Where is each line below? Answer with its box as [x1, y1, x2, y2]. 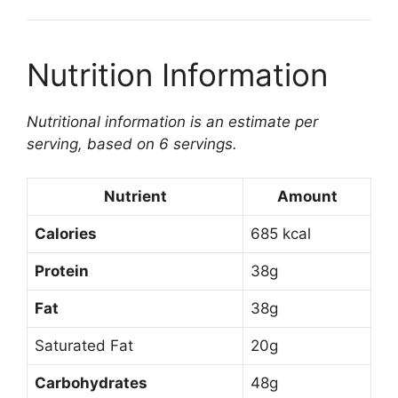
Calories [35, 225, 97, 243]
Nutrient [103, 187, 167, 206]
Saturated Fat [35, 337, 133, 355]
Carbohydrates [35, 374, 147, 393]
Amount [276, 187, 338, 206]
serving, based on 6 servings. [27, 134, 237, 153]
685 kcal [251, 225, 311, 243]
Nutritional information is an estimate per [27, 112, 318, 131]
